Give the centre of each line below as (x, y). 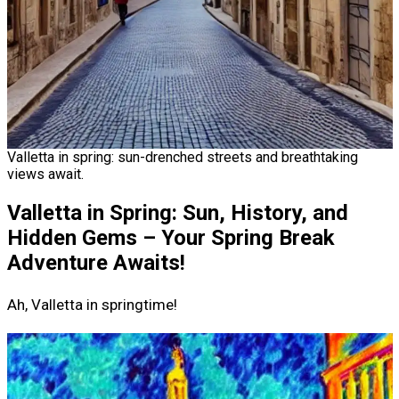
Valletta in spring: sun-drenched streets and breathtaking (182, 157)
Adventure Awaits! (96, 262)
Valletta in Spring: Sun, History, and (177, 212)
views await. (45, 174)
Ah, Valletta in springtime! (92, 304)
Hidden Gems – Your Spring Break (171, 237)
